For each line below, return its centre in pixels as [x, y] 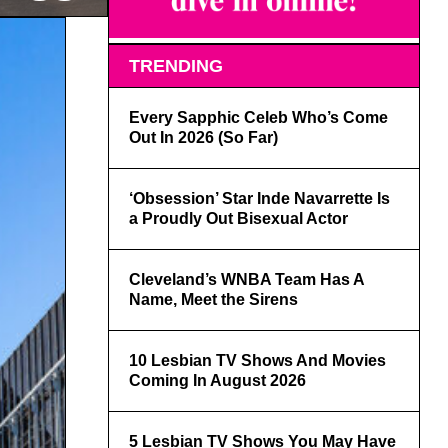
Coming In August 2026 [217, 381]
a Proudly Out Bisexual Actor [238, 219]
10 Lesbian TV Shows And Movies [257, 361]
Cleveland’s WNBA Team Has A [246, 280]
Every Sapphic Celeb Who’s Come [258, 118]
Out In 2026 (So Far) [203, 138]
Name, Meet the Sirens [213, 300]
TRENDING [175, 66]
